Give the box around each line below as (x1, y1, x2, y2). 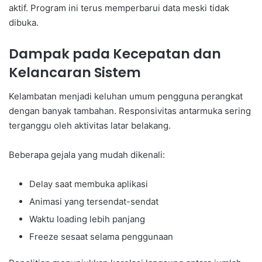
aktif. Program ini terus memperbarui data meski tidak (9, 2, 229, 14)
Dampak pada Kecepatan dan (9, 44, 221, 64)
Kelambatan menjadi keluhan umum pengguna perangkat (9, 90, 243, 102)
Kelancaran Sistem (9, 63, 141, 82)
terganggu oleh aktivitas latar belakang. (9, 119, 171, 131)
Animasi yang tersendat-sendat (29, 195, 158, 207)
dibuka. (9, 17, 39, 29)
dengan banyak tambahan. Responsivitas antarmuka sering (9, 105, 251, 116)
